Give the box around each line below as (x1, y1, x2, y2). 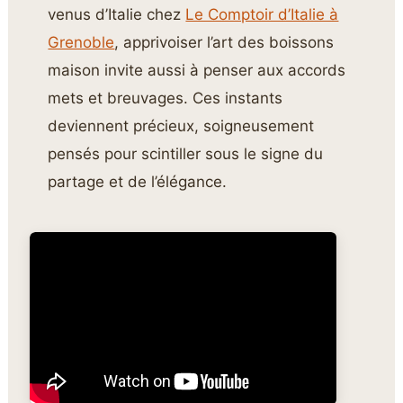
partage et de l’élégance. (48, 172, 228, 191)
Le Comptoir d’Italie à (185, 4, 339, 23)
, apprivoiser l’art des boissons (114, 32, 335, 51)
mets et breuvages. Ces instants (48, 88, 283, 107)
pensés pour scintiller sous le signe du (48, 144, 324, 163)
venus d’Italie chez (48, 4, 186, 23)
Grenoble (48, 32, 115, 51)
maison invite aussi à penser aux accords (48, 60, 346, 79)
